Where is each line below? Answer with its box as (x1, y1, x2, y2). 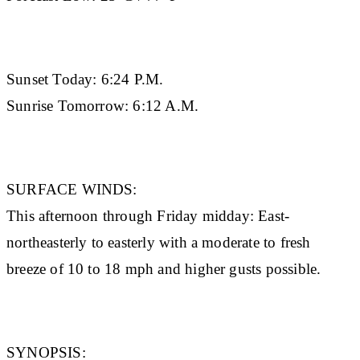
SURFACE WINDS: (6, 180, 141, 198)
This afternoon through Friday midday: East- (6, 207, 290, 224)
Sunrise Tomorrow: (6, 96, 129, 114)
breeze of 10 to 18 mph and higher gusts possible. (6, 260, 325, 277)
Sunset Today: (6, 70, 97, 88)
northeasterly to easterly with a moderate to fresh (6, 233, 311, 251)
